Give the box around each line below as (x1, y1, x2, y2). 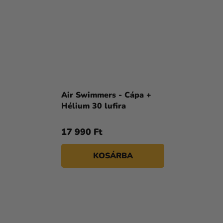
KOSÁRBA (93, 150, 133, 162)
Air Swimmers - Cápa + (61, 90, 151, 101)
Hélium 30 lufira (61, 101, 126, 112)
